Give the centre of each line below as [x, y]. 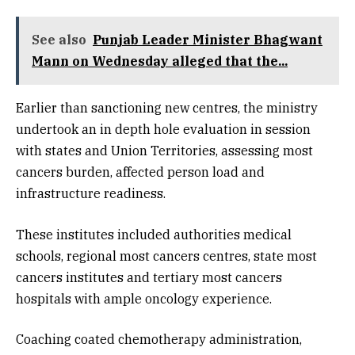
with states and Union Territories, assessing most [164, 151]
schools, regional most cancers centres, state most [166, 256]
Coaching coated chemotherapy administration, [159, 340]
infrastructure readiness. [91, 194]
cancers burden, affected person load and [140, 172]
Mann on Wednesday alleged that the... [160, 61]
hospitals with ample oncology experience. [144, 298]
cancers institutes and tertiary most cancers [149, 277]
